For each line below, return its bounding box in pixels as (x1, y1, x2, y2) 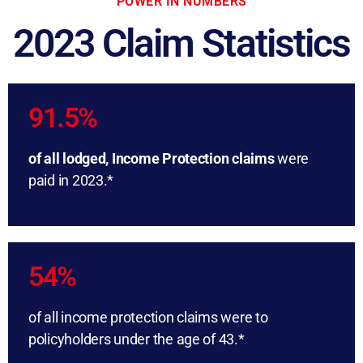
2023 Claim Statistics (13, 19, 350, 66)
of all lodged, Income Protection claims (28, 149, 275, 167)
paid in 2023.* (28, 171, 114, 189)
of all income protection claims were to (28, 308, 268, 326)
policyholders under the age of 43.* (28, 330, 245, 348)
